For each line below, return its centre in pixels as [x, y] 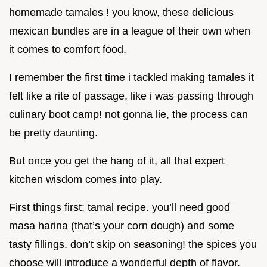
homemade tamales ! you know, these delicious [121, 13]
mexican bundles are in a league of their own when [130, 31]
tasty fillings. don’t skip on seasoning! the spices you [133, 245]
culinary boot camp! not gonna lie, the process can [128, 115]
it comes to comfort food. [68, 50]
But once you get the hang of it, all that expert [117, 161]
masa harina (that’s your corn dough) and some [122, 226]
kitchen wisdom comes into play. [86, 180]
